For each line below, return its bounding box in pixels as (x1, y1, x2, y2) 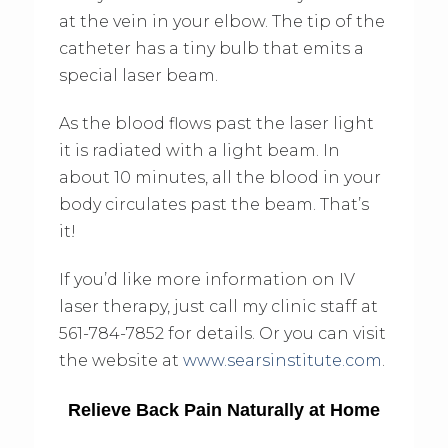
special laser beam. (58, 65, 218, 85)
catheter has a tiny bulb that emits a (58, 38, 364, 58)
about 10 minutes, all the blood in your (58, 167, 381, 187)
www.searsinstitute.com (182, 350, 382, 370)
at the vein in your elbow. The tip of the (58, 11, 385, 31)
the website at (58, 350, 183, 370)
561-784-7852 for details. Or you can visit (58, 323, 386, 343)
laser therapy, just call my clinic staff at (58, 296, 378, 316)
